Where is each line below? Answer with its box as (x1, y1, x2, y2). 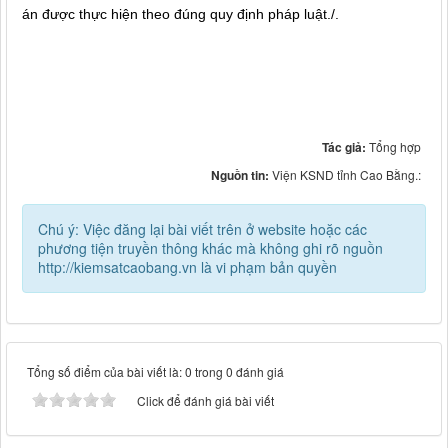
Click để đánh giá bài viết (137, 392, 274, 409)
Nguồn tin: (211, 166, 272, 184)
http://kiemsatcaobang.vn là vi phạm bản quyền (38, 257, 337, 277)
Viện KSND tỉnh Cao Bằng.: (272, 166, 421, 183)
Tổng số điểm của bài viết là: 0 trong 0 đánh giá (27, 363, 284, 380)
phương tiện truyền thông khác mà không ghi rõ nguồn (38, 238, 383, 258)
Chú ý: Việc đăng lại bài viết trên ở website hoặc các (38, 219, 367, 239)
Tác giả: (322, 138, 369, 156)
